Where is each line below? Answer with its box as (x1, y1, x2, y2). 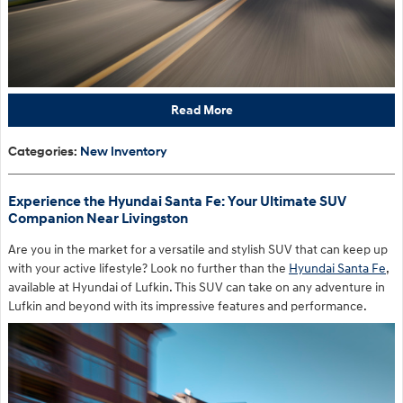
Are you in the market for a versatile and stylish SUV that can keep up (8, 241, 388, 257)
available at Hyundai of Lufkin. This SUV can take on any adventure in (8, 279, 385, 295)
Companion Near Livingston (8, 210, 188, 228)
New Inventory (80, 143, 167, 159)
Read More (170, 103, 233, 119)
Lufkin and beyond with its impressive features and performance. (8, 298, 367, 314)
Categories (8, 143, 74, 159)
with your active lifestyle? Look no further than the (8, 260, 289, 276)
